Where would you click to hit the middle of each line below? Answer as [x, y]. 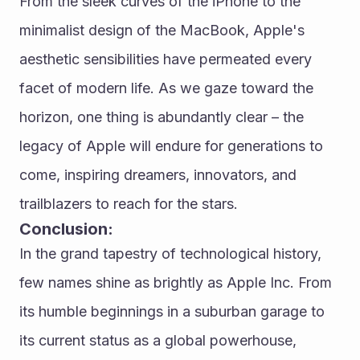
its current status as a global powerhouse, [158, 340]
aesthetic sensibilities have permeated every [166, 59]
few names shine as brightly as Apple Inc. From [176, 282]
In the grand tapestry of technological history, [170, 254]
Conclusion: [66, 229]
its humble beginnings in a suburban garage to [172, 311]
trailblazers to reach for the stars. [129, 204]
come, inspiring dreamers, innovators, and [158, 175]
